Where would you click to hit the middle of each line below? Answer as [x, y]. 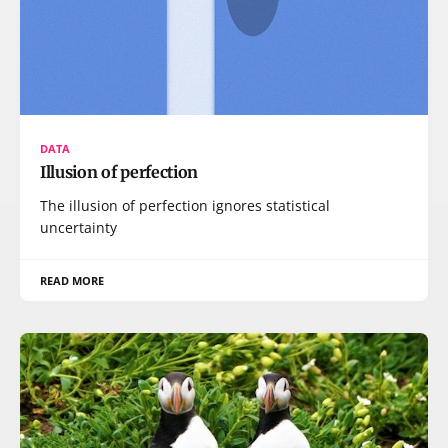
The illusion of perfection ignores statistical [185, 205]
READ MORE [72, 280]
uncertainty [78, 227]
